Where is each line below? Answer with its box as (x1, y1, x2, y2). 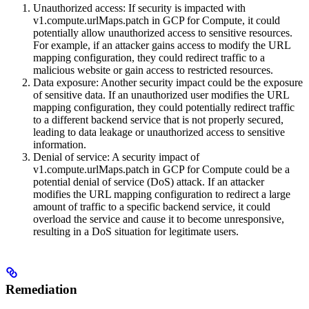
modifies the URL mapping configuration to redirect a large (33, 188, 290, 201)
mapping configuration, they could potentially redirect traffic (33, 101, 295, 114)
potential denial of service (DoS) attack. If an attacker (33, 176, 264, 188)
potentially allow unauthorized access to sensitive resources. (33, 27, 292, 39)
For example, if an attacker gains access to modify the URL (33, 39, 290, 52)
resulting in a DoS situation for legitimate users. (33, 226, 239, 238)
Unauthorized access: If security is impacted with (33, 2, 246, 14)
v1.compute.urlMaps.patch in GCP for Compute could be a (33, 163, 290, 176)
